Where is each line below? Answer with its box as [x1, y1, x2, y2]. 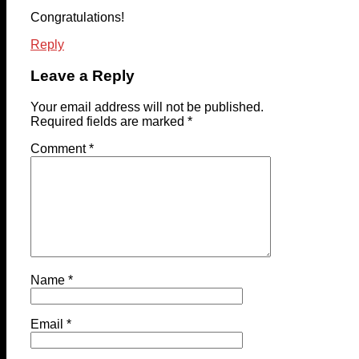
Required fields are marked [30, 114, 188, 128]
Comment [30, 141, 89, 155]
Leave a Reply [30, 67, 135, 85]
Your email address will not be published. [30, 99, 264, 114]
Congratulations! [30, 10, 124, 25]
